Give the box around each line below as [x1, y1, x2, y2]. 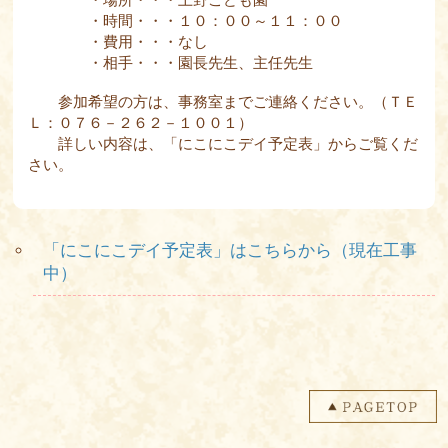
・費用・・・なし [28, 32, 209, 50]
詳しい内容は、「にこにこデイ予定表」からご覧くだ [28, 134, 419, 152]
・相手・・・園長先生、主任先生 [28, 53, 314, 71]
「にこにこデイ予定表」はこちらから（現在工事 [43, 240, 418, 260]
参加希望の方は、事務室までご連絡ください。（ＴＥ [28, 92, 419, 110]
